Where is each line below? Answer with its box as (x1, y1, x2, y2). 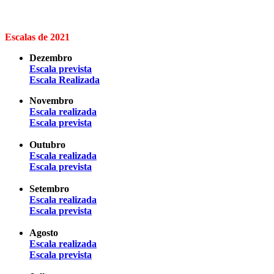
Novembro (29, 95, 73, 106)
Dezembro (29, 52, 72, 63)
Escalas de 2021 (5, 31, 70, 42)
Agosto (29, 227, 58, 238)
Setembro (29, 183, 69, 194)
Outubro (29, 139, 65, 150)
